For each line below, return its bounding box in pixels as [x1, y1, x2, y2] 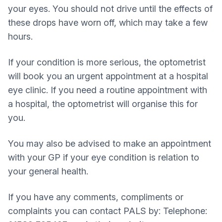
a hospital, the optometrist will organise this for [8, 99, 198, 109]
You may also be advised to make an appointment [8, 138, 211, 149]
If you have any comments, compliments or [8, 192, 183, 202]
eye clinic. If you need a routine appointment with [8, 85, 207, 95]
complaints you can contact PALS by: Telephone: [8, 206, 207, 216]
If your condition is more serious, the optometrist [8, 57, 206, 67]
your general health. [8, 166, 88, 176]
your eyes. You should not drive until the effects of [8, 3, 213, 14]
